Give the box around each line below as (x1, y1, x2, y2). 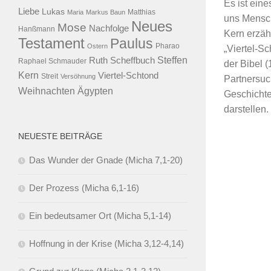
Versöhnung (60, 72, 96, 80)
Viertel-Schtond (98, 70, 158, 80)
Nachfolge (89, 23, 129, 33)
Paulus (110, 35, 153, 51)
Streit (41, 72, 58, 80)
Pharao (155, 42, 180, 50)
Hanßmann (18, 25, 55, 33)
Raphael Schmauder (18, 56, 87, 65)
